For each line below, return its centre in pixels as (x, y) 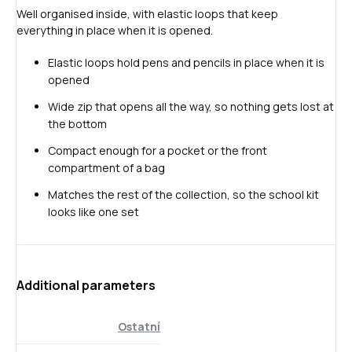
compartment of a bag (106, 168)
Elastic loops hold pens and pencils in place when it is (186, 63)
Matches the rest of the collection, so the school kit (183, 195)
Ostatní (139, 327)
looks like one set (93, 212)
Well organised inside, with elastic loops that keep (147, 14)
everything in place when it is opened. (115, 31)
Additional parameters (86, 286)
